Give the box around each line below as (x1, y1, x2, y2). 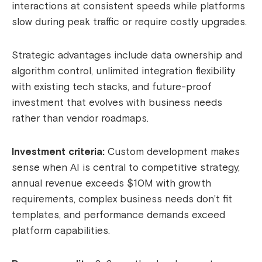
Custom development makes (105, 146, 240, 158)
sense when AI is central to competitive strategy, (12, 161, 240, 174)
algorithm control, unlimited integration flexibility (12, 65, 235, 78)
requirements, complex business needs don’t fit (12, 193, 232, 206)
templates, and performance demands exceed (12, 209, 225, 222)
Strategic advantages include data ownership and (12, 49, 242, 62)
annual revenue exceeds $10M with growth (12, 177, 211, 190)
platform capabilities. (12, 225, 110, 237)
